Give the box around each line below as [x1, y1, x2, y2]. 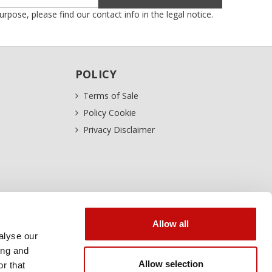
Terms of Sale [83, 90, 138, 102]
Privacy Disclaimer [83, 124, 155, 136]
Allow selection [138, 258, 203, 269]
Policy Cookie [83, 107, 136, 119]
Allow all [152, 219, 189, 229]
